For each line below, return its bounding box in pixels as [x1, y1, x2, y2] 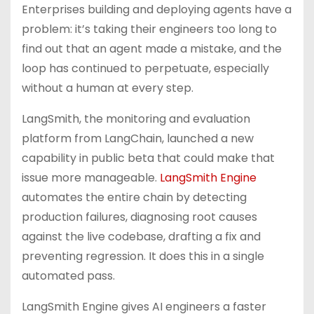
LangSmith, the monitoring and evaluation [22, 111, 250, 127]
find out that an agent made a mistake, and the [22, 41, 282, 57]
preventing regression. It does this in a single [22, 248, 264, 264]
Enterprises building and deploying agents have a [22, 1, 292, 18]
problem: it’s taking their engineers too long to [22, 21, 277, 37]
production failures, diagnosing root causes [22, 209, 257, 225]
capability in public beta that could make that [22, 150, 275, 166]
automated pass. [22, 268, 118, 284]
